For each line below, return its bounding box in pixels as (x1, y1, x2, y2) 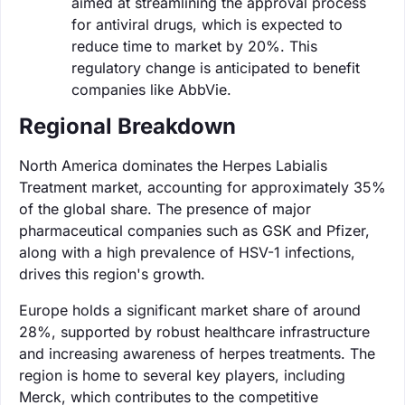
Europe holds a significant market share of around (19, 300, 361, 319)
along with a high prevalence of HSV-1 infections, (19, 242, 355, 261)
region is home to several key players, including (19, 365, 345, 384)
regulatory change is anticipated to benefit (71, 58, 360, 77)
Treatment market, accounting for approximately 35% (19, 177, 386, 196)
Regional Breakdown (19, 112, 236, 139)
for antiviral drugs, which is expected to (71, 14, 343, 33)
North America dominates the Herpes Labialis (19, 155, 327, 174)
